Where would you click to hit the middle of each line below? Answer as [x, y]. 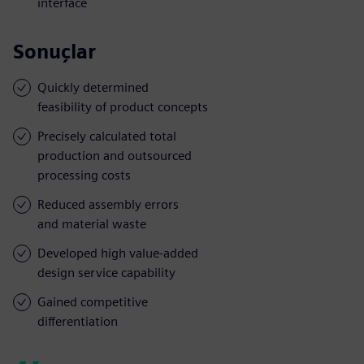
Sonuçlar [54, 51]
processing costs [84, 175]
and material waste [92, 223]
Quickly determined [93, 87]
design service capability [106, 272]
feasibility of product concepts [123, 106]
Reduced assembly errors [108, 204]
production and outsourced [115, 155]
